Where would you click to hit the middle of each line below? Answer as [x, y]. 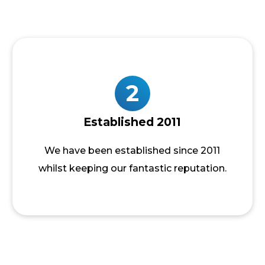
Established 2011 [132, 122]
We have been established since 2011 [132, 151]
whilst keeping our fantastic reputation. [132, 168]
